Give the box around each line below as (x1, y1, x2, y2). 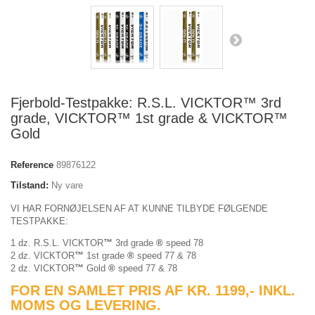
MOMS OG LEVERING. (11, 297, 161, 313)
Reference (11, 159, 53, 170)
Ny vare (51, 179, 83, 191)
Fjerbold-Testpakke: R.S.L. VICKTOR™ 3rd (11, 94, 281, 110)
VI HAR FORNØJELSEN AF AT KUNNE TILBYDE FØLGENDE (11, 202, 268, 214)
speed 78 (166, 237, 203, 248)
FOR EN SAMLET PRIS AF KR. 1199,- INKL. (11, 282, 295, 298)
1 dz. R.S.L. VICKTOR (11, 237, 103, 248)
